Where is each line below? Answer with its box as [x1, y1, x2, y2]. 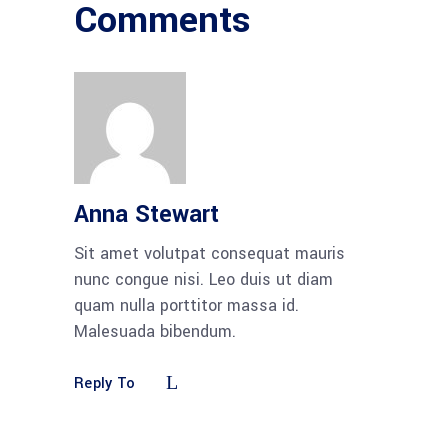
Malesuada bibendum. [74, 320, 236, 343]
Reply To [74, 373, 136, 395]
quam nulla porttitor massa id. [74, 294, 299, 317]
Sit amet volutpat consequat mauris [74, 242, 345, 265]
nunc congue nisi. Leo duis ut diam [74, 268, 333, 291]
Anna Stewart [74, 198, 219, 231]
